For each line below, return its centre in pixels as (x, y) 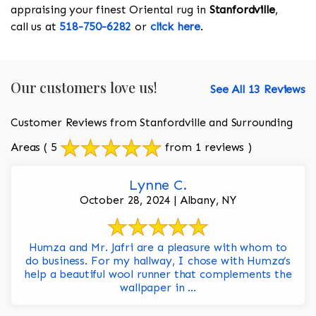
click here (175, 27)
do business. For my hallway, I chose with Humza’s (158, 261)
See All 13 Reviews (257, 90)
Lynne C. (158, 185)
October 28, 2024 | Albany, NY (158, 200)
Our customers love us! (84, 87)
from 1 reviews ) (207, 147)
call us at (35, 27)
